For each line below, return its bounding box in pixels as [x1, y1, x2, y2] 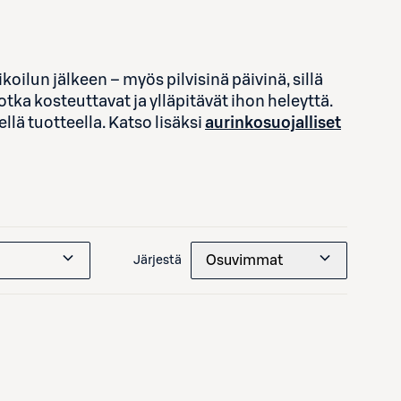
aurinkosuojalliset [205, 115, 341, 131]
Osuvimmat [206, 253, 283, 268]
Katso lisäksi [108, 115, 205, 131]
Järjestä [133, 254, 182, 267]
